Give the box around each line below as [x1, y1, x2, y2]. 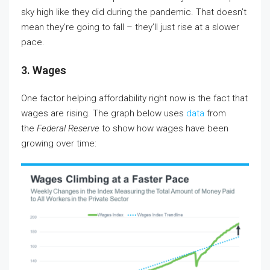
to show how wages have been [99, 123, 228, 134]
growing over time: [21, 138, 96, 149]
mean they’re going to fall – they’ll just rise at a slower [21, 22, 239, 33]
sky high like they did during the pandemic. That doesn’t [21, 7, 246, 18]
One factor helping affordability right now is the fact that [21, 93, 248, 104]
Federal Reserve [37, 123, 99, 134]
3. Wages [21, 64, 66, 77]
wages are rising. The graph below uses [21, 108, 186, 119]
